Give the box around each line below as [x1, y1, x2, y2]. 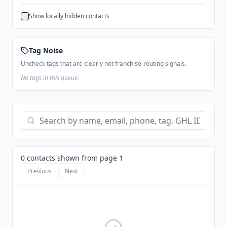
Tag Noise [29, 46, 63, 55]
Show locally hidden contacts [29, 12, 109, 20]
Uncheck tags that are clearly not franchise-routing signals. [21, 59, 186, 68]
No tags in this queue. [21, 73, 79, 82]
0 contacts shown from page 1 [21, 153, 123, 163]
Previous [27, 167, 52, 175]
